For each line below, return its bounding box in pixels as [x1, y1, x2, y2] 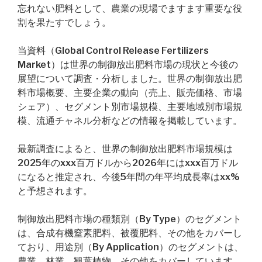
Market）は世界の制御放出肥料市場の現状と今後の [18, 59, 238, 70]
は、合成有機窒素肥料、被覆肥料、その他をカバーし [18, 227, 242, 239]
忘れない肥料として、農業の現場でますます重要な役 [18, 3, 242, 14]
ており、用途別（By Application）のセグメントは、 [18, 242, 243, 253]
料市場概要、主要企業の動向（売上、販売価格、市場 [18, 87, 242, 98]
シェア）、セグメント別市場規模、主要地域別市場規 [18, 101, 242, 112]
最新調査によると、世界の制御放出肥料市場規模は [18, 143, 233, 154]
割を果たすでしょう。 [18, 17, 111, 28]
